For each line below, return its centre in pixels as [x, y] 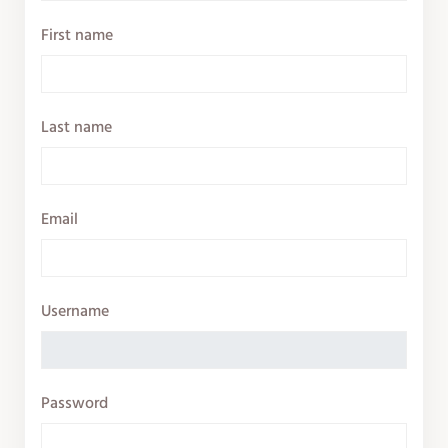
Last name [76, 128]
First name [77, 36]
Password [74, 404]
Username [75, 312]
